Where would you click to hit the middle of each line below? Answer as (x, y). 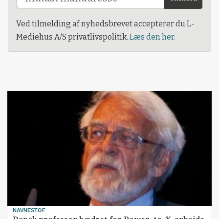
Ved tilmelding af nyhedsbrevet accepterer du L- (105, 24)
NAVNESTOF (29, 210)
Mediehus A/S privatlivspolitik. (73, 37)
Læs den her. (153, 37)
